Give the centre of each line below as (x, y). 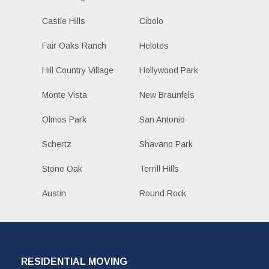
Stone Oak (62, 169)
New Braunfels (167, 95)
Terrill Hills (159, 169)
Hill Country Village (78, 71)
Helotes (154, 46)
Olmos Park (64, 120)
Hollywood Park (168, 71)
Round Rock (162, 194)
